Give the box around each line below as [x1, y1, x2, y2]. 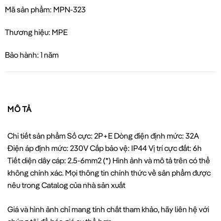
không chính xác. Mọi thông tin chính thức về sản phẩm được [7, 167, 211, 178]
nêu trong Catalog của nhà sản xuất [7, 180, 125, 190]
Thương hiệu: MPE [5, 27, 68, 37]
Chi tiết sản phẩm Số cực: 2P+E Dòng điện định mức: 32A [7, 130, 199, 141]
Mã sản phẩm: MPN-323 [5, 4, 86, 15]
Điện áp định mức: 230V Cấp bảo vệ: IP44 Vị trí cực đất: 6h [7, 143, 202, 153]
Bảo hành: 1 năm [5, 50, 59, 60]
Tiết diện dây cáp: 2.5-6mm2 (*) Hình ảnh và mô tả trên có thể [7, 155, 210, 165]
